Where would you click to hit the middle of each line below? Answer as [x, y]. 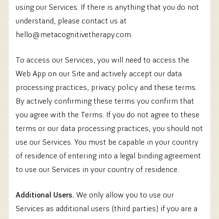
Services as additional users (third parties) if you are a [107, 208]
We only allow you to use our [124, 194]
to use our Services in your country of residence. [97, 169]
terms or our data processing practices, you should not [109, 128]
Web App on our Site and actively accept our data [99, 73]
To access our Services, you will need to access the [102, 59]
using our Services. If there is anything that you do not [107, 7]
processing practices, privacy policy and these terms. [106, 87]
